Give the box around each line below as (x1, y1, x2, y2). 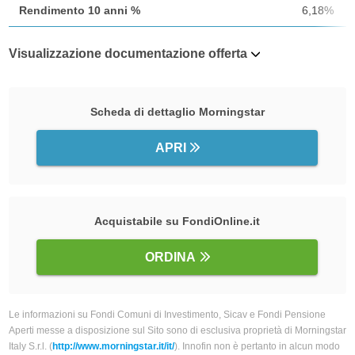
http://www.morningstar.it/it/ (52, 341, 174, 353)
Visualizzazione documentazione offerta (8, 47, 247, 61)
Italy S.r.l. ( (8, 341, 52, 353)
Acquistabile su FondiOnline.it (94, 215, 261, 228)
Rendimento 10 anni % (18, 4, 140, 17)
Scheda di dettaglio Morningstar (90, 105, 265, 119)
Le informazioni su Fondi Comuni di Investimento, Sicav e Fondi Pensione (8, 309, 326, 321)
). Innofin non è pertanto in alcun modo (174, 341, 340, 353)
